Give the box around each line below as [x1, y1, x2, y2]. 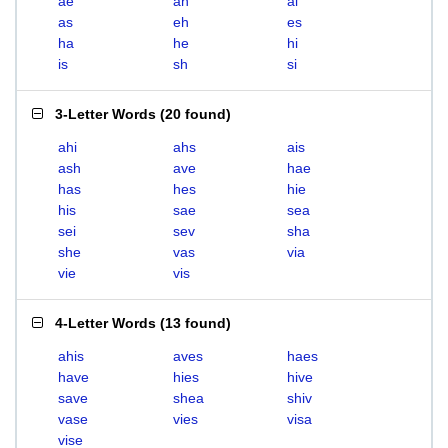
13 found [165, 315, 226, 331]
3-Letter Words [55, 106, 156, 122]
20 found [165, 106, 226, 122]
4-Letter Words [55, 315, 156, 331]
